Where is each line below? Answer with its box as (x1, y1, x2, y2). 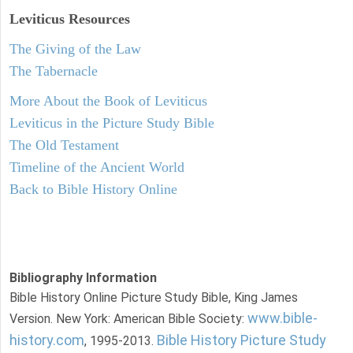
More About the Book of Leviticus (9, 92, 207, 109)
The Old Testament (9, 136, 119, 153)
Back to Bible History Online (9, 180, 177, 197)
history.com (9, 331, 84, 348)
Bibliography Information (9, 269, 157, 285)
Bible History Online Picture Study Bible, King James (9, 289, 298, 305)
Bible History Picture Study (157, 331, 326, 348)
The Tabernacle (9, 62, 98, 79)
